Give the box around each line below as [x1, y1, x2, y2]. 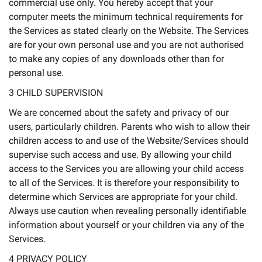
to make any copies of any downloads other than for [9, 53, 224, 64]
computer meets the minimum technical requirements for [9, 11, 243, 22]
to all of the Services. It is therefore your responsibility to [9, 177, 239, 188]
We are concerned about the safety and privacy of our [9, 107, 229, 118]
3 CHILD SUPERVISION [9, 87, 103, 98]
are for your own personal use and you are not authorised [9, 39, 244, 50]
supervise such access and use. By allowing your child [9, 149, 232, 160]
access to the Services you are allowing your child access [9, 163, 244, 174]
